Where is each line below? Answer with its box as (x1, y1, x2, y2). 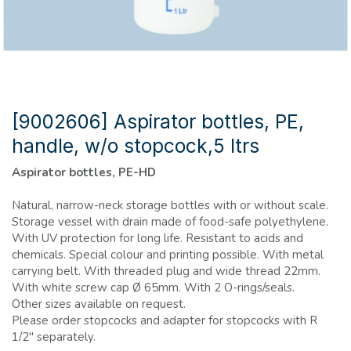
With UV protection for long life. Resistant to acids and (12, 230, 303, 247)
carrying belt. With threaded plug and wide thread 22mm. (12, 263, 320, 280)
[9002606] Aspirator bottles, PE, (12, 110, 304, 134)
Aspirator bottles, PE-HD (12, 165, 156, 181)
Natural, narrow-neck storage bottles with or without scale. (12, 197, 328, 214)
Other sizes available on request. (12, 296, 186, 313)
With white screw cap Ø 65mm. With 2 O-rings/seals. (12, 280, 295, 296)
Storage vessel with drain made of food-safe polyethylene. (12, 214, 328, 230)
